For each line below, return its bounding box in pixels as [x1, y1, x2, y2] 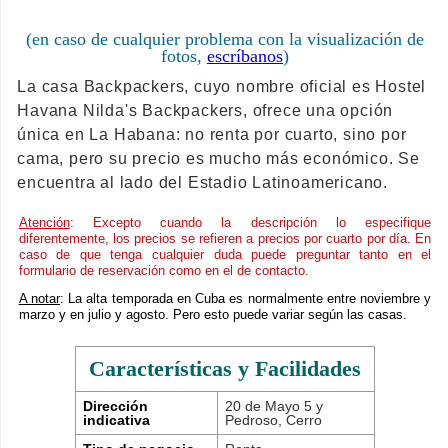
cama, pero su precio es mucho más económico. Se [17, 150, 420, 168]
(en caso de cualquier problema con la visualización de [26, 29, 424, 50]
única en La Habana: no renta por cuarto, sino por [17, 126, 407, 144]
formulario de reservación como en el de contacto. [18, 262, 309, 278]
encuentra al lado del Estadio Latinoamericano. [17, 174, 389, 192]
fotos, [161, 46, 207, 67]
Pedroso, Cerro [225, 411, 323, 428]
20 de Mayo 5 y [225, 397, 324, 414]
